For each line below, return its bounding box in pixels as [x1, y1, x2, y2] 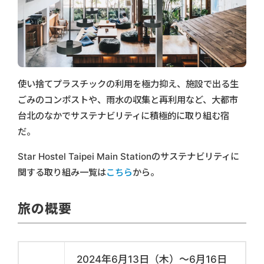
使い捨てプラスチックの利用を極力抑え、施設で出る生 [18, 78, 239, 90]
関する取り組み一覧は [18, 166, 106, 178]
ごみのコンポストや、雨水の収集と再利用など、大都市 [18, 94, 238, 105]
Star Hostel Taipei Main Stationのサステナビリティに [18, 150, 239, 162]
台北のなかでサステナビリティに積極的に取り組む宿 [18, 110, 229, 121]
